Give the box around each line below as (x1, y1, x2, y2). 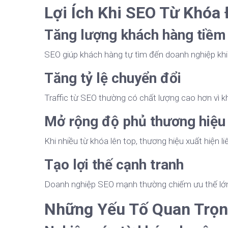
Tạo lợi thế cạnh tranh (44, 156, 184, 174)
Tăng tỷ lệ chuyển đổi (44, 70, 181, 87)
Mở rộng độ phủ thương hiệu (44, 113, 225, 130)
